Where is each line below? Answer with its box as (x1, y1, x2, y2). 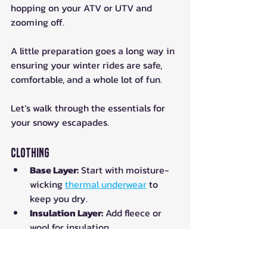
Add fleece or (103, 206, 164, 221)
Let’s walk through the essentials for (11, 101, 167, 116)
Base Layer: (30, 163, 79, 178)
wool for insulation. (30, 220, 111, 235)
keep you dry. (30, 191, 88, 206)
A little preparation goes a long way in (11, 44, 177, 58)
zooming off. (11, 15, 67, 30)
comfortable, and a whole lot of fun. (11, 72, 164, 87)
